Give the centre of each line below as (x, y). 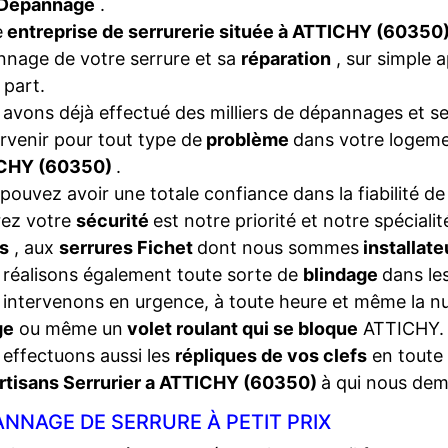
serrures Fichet (128, 247)
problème (247, 139)
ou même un (68, 328)
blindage (342, 274)
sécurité (114, 220)
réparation (286, 58)
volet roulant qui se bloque (240, 328)
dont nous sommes (278, 247)
